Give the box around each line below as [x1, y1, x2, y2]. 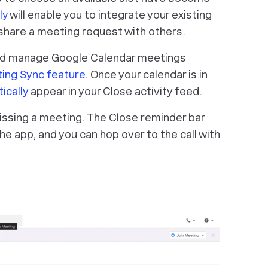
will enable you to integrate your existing [8, 8, 212, 21]
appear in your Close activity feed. [28, 85, 202, 98]
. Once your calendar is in [85, 68, 208, 81]
